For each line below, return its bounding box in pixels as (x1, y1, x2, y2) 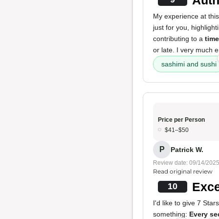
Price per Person (158, 116, 205, 123)
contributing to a (153, 35, 205, 43)
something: (153, 210, 189, 218)
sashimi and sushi (161, 60, 217, 68)
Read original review (153, 168, 213, 175)
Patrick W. (171, 145, 203, 153)
